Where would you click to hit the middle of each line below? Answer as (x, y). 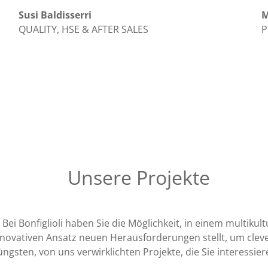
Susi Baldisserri (55, 15)
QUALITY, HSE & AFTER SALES (83, 30)
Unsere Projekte (138, 177)
